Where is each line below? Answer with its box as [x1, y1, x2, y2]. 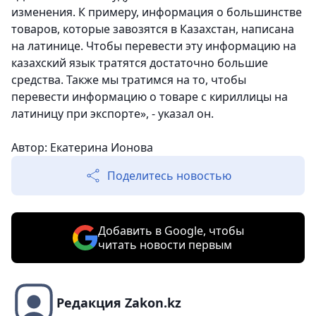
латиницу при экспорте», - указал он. [11, 106, 214, 122]
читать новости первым [97, 237, 232, 253]
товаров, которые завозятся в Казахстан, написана [11, 21, 294, 37]
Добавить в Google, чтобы [97, 223, 244, 239]
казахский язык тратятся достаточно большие [11, 55, 268, 71]
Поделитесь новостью [107, 168, 231, 184]
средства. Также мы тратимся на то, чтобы [11, 72, 246, 88]
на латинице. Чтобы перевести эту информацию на [11, 38, 296, 54]
